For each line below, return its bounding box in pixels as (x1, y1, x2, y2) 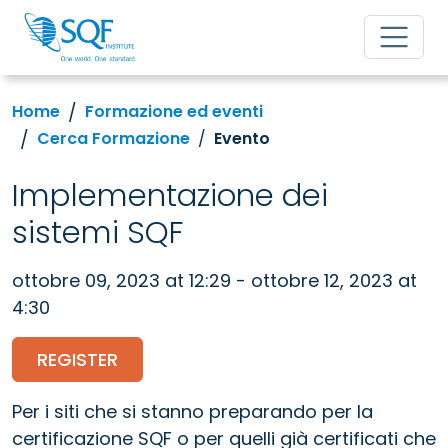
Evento (214, 127, 270, 151)
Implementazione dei (12, 173, 328, 217)
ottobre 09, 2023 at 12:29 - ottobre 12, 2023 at (12, 267, 417, 293)
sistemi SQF (12, 210, 184, 254)
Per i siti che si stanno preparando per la (12, 398, 373, 424)
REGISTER (37, 346, 118, 372)
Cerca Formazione (37, 127, 190, 151)
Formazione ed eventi (85, 100, 263, 124)
